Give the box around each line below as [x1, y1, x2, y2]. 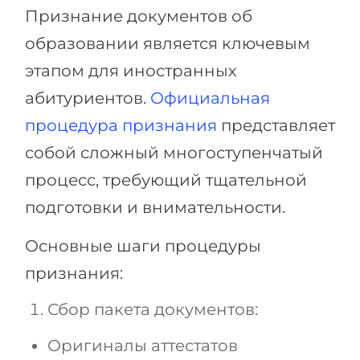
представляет [217, 116, 335, 136]
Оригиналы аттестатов [47, 336, 238, 356]
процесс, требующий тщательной [25, 170, 307, 190]
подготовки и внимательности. [25, 198, 285, 218]
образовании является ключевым [25, 34, 310, 54]
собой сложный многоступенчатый [25, 143, 323, 163]
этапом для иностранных [25, 61, 237, 81]
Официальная [150, 88, 270, 108]
